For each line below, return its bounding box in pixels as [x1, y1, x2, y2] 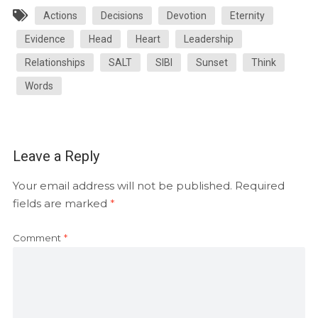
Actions [43, 9, 77, 21]
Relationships [24, 56, 85, 68]
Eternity [229, 9, 265, 21]
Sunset [195, 56, 228, 68]
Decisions [100, 9, 143, 21]
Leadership [183, 33, 234, 45]
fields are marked [12, 196, 110, 210]
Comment [12, 231, 64, 243]
